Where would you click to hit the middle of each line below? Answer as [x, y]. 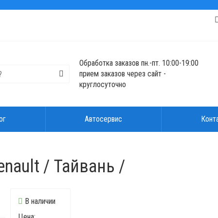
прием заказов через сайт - [123, 74]
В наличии [39, 201]
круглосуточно [103, 84]
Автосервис [103, 119]
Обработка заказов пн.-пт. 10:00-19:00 [139, 63]
